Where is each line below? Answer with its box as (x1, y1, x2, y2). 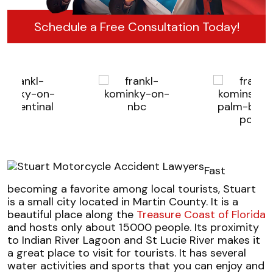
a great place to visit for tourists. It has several (7, 246, 246, 261)
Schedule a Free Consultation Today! (34, 18, 239, 35)
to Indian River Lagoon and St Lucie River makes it (7, 233, 260, 248)
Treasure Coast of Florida (136, 207, 266, 222)
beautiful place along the (7, 207, 136, 222)
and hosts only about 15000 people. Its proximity (7, 220, 259, 235)
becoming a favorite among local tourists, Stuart (7, 182, 256, 197)
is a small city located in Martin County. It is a (7, 194, 238, 210)
